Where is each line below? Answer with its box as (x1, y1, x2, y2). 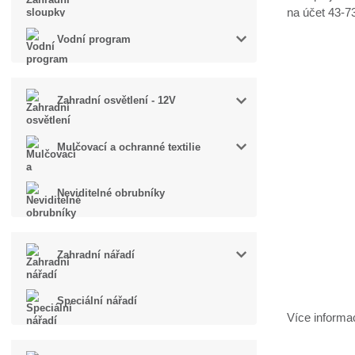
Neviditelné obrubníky (57, 187, 166, 200)
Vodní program (57, 32, 132, 45)
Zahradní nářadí (57, 248, 136, 261)
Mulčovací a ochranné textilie (57, 140, 201, 153)
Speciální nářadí (57, 295, 138, 307)
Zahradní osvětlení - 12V (57, 94, 177, 107)
